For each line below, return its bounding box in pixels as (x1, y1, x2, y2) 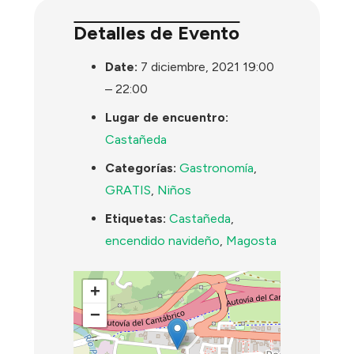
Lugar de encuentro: (105, 109, 229, 125)
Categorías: (105, 160, 177, 175)
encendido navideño (105, 232, 220, 248)
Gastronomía (179, 160, 254, 175)
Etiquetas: (105, 210, 167, 226)
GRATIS (105, 182, 152, 198)
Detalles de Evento (73, 21, 240, 45)
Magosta (226, 232, 277, 248)
